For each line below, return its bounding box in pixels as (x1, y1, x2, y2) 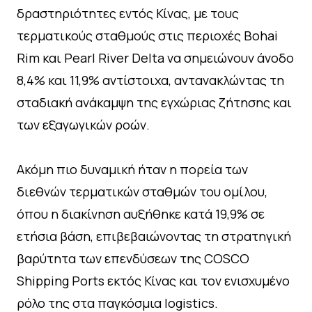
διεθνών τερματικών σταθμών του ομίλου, (17, 183, 267, 201)
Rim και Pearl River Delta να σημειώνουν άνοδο (17, 49, 294, 67)
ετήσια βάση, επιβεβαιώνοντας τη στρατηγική (17, 228, 291, 245)
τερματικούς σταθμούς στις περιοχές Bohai (17, 27, 278, 45)
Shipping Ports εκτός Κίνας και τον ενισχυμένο (17, 272, 290, 290)
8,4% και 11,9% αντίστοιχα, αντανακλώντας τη (17, 72, 284, 89)
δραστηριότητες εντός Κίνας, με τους (17, 5, 239, 22)
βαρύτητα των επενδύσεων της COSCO (17, 250, 249, 267)
